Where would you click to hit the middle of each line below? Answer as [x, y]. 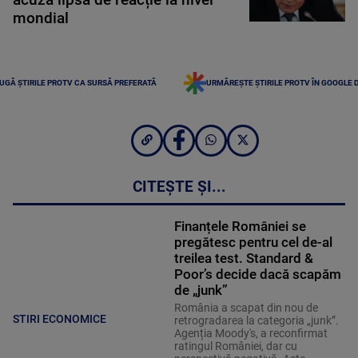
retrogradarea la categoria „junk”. [256, 321]
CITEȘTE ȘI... [179, 187]
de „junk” [201, 290]
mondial [41, 18]
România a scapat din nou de [246, 308]
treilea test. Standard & [243, 259]
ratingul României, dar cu [235, 346]
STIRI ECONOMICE [60, 318]
